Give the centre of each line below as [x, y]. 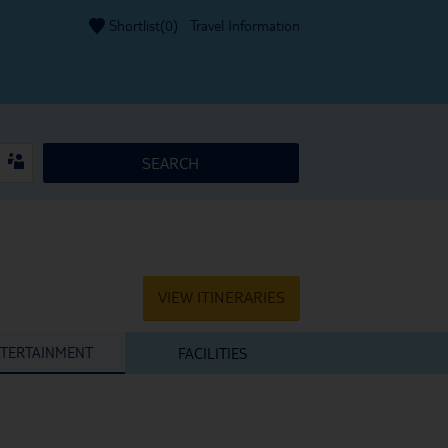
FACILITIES [212, 352]
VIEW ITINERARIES [221, 297]
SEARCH [171, 162]
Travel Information [245, 25]
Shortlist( [137, 25]
